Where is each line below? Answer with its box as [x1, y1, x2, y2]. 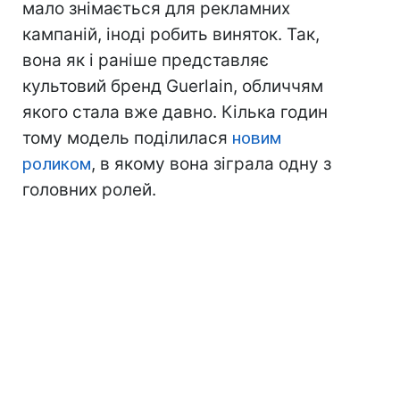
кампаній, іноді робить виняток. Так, [22, 24, 320, 46]
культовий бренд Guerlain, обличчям [22, 76, 323, 97]
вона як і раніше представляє [22, 50, 269, 71]
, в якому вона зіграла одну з [91, 154, 331, 175]
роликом [22, 154, 91, 175]
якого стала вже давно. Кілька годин [22, 102, 328, 123]
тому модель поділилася [22, 128, 232, 149]
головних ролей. [22, 179, 156, 201]
